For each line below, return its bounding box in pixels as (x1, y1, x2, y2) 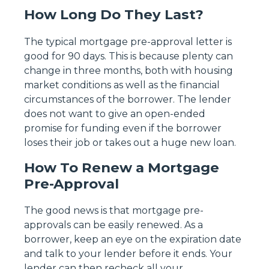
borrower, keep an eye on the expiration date (24, 233, 241, 245)
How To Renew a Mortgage (24, 159, 219, 176)
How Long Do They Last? (24, 6, 204, 23)
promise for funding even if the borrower (24, 122, 222, 134)
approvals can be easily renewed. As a (24, 219, 203, 231)
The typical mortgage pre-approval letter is (24, 35, 232, 47)
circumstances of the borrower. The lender (24, 93, 231, 105)
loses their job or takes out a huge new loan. (24, 136, 236, 148)
